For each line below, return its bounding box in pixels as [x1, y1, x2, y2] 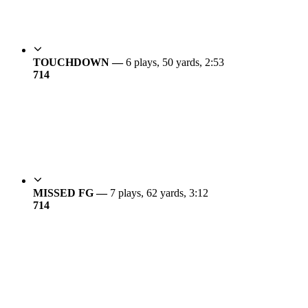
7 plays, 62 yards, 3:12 [110, 187, 208, 199]
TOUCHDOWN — [33, 56, 126, 69]
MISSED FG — [33, 187, 110, 199]
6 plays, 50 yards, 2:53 [126, 56, 224, 69]
